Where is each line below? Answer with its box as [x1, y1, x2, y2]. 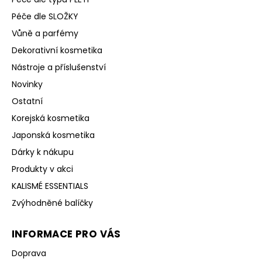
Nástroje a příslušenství [12, 61, 106, 74]
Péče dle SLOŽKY [12, 11, 78, 23]
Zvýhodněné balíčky [12, 197, 93, 209]
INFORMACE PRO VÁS [12, 227, 121, 242]
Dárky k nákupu [12, 146, 74, 158]
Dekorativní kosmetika [12, 44, 102, 57]
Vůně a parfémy [12, 27, 78, 40]
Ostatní [12, 95, 43, 108]
